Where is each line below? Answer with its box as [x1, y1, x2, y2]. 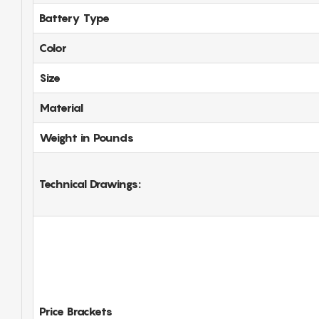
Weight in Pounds [39, 130, 134, 145]
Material [39, 100, 83, 115]
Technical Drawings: [39, 176, 141, 191]
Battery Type [39, 10, 110, 25]
